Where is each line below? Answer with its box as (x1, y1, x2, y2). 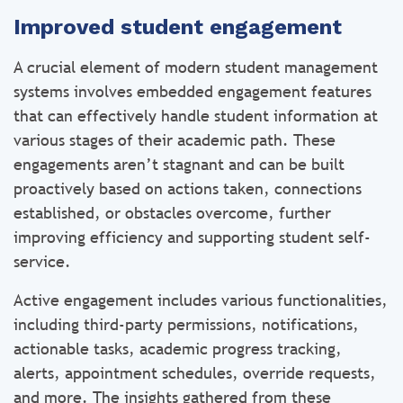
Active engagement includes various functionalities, (13, 291, 388, 309)
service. (13, 252, 76, 271)
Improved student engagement (13, 14, 342, 40)
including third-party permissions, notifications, (13, 315, 359, 334)
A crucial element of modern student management (13, 58, 378, 76)
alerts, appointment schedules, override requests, (13, 363, 376, 382)
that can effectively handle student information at (13, 106, 378, 125)
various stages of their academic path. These (13, 130, 336, 149)
